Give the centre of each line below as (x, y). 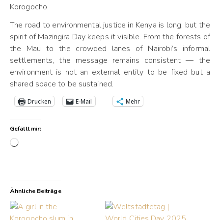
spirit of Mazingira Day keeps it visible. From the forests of (110, 37)
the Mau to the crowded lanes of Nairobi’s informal (110, 49)
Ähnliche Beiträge (36, 191)
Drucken (39, 101)
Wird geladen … (46, 143)
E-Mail (84, 101)
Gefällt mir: (26, 129)
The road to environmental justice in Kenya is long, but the (110, 25)
